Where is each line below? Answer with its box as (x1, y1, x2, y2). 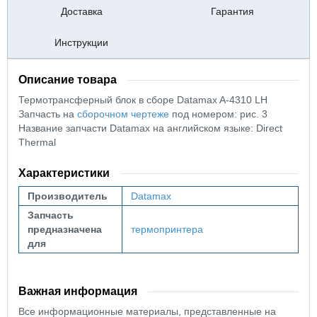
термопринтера (131, 224, 203, 236)
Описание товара (18, 74, 117, 86)
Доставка (60, 6, 103, 18)
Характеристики (18, 167, 110, 180)
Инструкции (54, 37, 109, 49)
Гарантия (210, 6, 254, 18)
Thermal (18, 137, 56, 149)
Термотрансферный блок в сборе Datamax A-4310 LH (18, 94, 267, 106)
